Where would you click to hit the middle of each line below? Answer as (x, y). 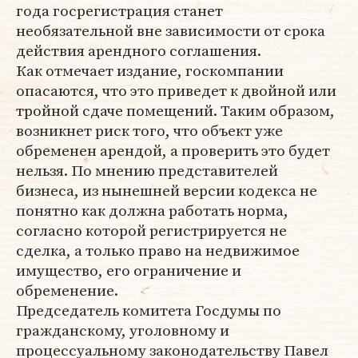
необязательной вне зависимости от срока (171, 30)
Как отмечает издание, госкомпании (150, 70)
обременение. (67, 290)
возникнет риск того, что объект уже (149, 130)
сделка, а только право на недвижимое (158, 250)
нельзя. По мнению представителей (147, 170)
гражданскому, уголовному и (123, 330)
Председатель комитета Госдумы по (149, 310)
